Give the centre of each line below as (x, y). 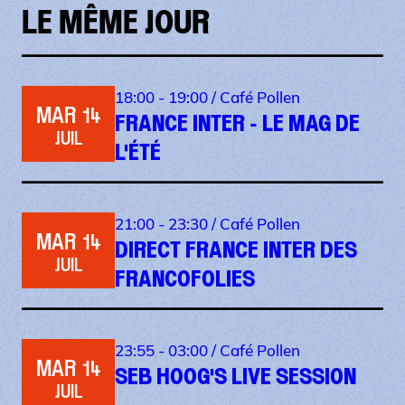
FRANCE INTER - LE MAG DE (237, 123)
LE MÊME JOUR (116, 23)
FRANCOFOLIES (185, 279)
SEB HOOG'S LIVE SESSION (235, 377)
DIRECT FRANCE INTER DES (236, 250)
